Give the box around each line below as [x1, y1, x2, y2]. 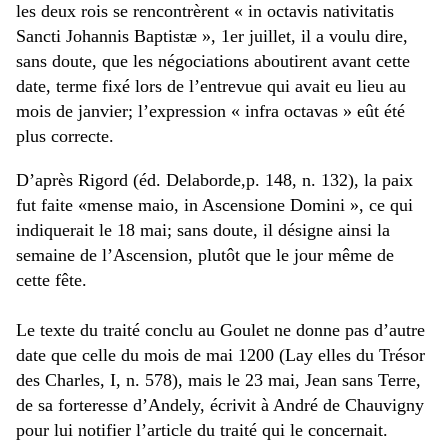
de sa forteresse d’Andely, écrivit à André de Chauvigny [16, 394, 424, 415]
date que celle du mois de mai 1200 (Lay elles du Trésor [16, 344, 425, 365]
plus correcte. [16, 125, 114, 146]
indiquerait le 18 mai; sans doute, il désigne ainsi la [16, 219, 390, 240]
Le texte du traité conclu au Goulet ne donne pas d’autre [16, 319, 425, 340]
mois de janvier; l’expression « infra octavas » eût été [16, 100, 405, 121]
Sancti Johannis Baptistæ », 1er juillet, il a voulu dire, [16, 25, 408, 46]
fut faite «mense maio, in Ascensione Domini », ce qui [16, 194, 413, 215]
